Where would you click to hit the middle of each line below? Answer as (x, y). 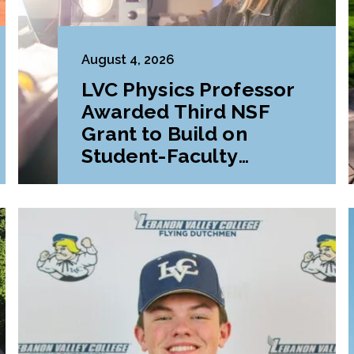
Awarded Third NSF (175, 112)
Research (127, 178)
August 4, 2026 (128, 60)
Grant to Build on (164, 134)
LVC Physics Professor (188, 90)
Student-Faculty (160, 156)
